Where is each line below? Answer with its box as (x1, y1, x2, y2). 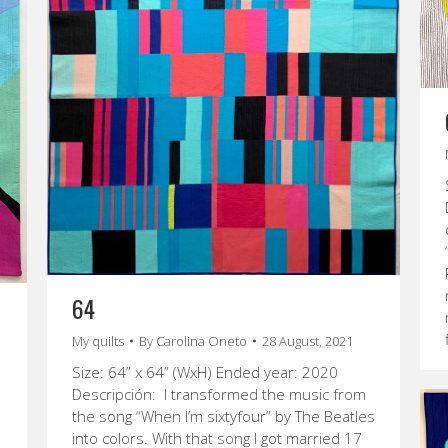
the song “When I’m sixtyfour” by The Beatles (72, 405, 375, 426)
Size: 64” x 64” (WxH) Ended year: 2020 (72, 361, 338, 382)
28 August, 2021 (262, 331, 353, 350)
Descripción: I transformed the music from (72, 383, 366, 404)
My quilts (72, 331, 124, 350)
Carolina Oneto (156, 331, 247, 350)
